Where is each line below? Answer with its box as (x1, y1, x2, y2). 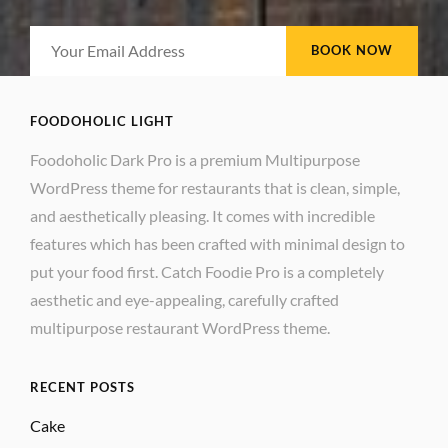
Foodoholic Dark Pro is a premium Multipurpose (30, 149, 360, 169)
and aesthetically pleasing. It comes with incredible (30, 205, 375, 225)
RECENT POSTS (30, 378, 135, 395)
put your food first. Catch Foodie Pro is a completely (30, 261, 384, 281)
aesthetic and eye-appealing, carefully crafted (30, 289, 339, 309)
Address (222, 84, 280, 104)
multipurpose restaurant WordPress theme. (30, 317, 330, 337)
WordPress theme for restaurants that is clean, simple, (30, 177, 400, 197)
